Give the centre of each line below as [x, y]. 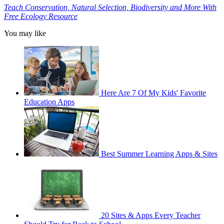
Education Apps [49, 102]
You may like [25, 33]
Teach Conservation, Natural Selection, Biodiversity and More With [110, 7]
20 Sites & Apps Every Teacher [151, 215]
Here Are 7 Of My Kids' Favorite [153, 93]
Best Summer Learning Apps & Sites [159, 154]
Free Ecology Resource [41, 16]
